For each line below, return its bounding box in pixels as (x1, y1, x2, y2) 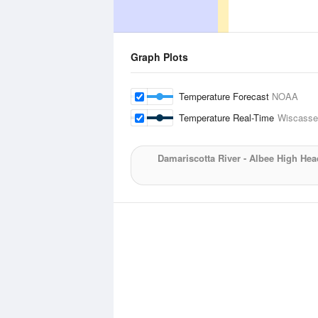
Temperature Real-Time (179, 111, 278, 124)
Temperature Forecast (179, 89, 272, 103)
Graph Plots (131, 50, 188, 64)
